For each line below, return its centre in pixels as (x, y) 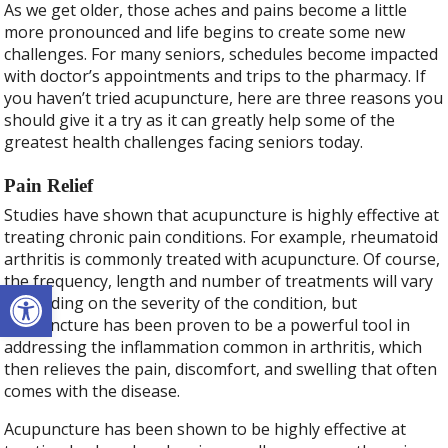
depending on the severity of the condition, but (181, 302)
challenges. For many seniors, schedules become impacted (221, 53)
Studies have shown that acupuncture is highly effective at (222, 214)
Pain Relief (49, 186)
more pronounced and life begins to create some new (205, 31)
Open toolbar (63, 293)
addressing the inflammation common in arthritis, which (213, 346)
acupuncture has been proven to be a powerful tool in (207, 324)
